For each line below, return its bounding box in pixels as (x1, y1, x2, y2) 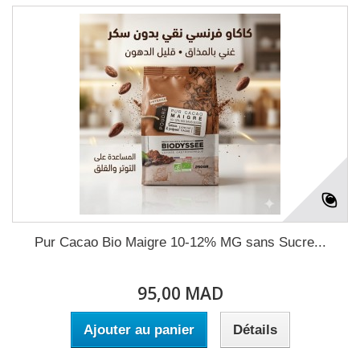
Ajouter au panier (83, 322, 194, 337)
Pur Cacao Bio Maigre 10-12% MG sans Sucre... (34, 235, 326, 250)
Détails (232, 322, 277, 337)
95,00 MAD (137, 282, 223, 305)
